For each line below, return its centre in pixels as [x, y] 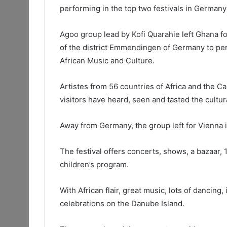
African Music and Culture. [107, 61]
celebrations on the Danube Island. [122, 204]
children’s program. [94, 165]
